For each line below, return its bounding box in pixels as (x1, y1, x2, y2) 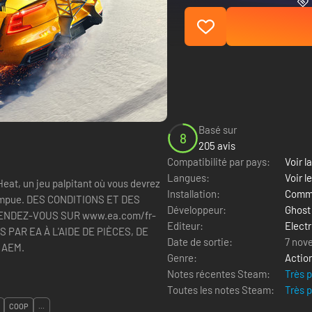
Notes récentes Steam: (167, 267, 270, 280)
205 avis (198, 139, 235, 152)
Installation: (167, 187, 220, 200)
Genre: (167, 251, 197, 264)
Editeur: (167, 219, 203, 232)
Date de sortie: (167, 235, 233, 248)
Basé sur (198, 123, 237, 136)
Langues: (167, 171, 210, 184)
